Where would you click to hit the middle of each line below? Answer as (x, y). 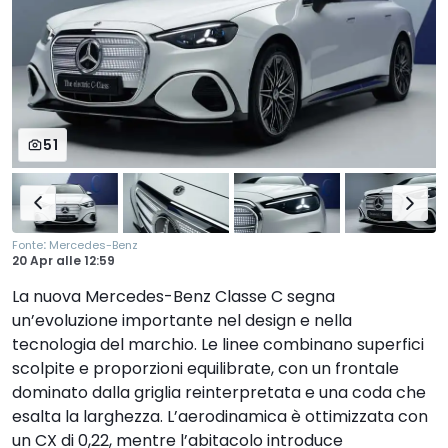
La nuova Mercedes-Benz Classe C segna (173, 297)
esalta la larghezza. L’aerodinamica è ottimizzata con (220, 417)
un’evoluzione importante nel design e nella (182, 321)
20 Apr (34, 261)
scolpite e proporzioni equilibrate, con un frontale (205, 369)
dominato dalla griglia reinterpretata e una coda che (219, 393)
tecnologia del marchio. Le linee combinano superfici (218, 345)
